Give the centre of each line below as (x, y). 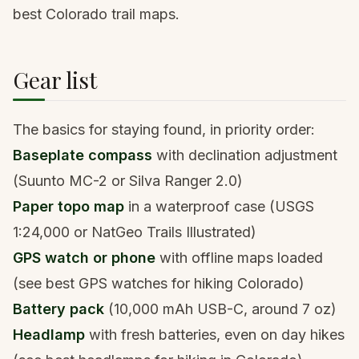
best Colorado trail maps (94, 14)
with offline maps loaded (239, 258)
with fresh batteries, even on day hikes (215, 335)
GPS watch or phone (84, 258)
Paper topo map (69, 207)
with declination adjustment (245, 155)
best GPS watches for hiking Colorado (172, 284)
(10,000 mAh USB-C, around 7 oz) (220, 309)
